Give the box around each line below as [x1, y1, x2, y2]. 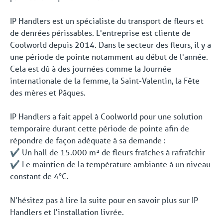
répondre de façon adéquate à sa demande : [10, 135, 166, 145]
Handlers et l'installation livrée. [10, 207, 124, 217]
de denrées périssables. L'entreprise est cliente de [10, 27, 191, 38]
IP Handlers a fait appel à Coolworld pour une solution [10, 111, 203, 121]
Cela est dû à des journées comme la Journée [10, 63, 171, 74]
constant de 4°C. [10, 171, 69, 181]
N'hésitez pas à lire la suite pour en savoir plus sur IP [10, 195, 198, 205]
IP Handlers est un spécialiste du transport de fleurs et [10, 15, 204, 26]
